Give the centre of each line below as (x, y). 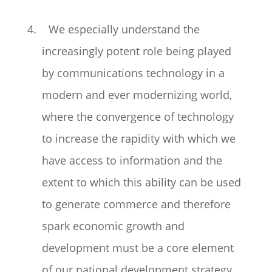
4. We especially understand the (113, 29)
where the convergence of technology (138, 117)
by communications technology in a (133, 73)
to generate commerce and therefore (136, 204)
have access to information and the (132, 160)
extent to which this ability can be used (141, 182)
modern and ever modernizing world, (137, 95)
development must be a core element (138, 248)
